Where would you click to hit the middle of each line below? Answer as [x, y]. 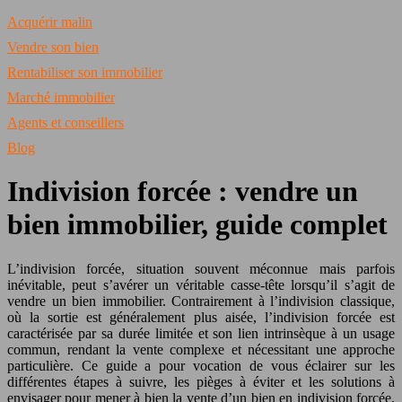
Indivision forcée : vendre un [183, 192]
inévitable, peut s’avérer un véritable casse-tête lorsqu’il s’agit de [201, 284]
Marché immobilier [61, 97]
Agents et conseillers [66, 122]
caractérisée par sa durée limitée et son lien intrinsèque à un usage [201, 333]
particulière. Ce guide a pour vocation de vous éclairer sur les [201, 365]
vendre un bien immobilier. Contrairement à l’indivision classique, [201, 301]
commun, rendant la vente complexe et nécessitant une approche [201, 349]
